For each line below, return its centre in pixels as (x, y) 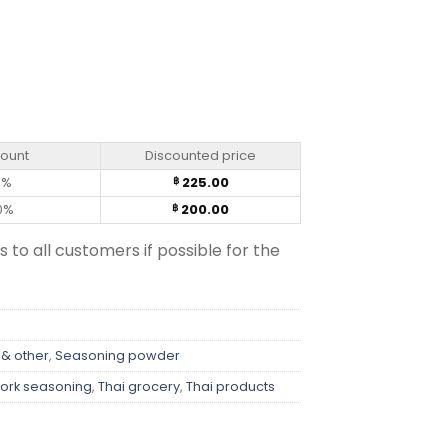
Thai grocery (139, 387)
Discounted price (200, 156)
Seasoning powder (117, 356)
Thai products (230, 387)
